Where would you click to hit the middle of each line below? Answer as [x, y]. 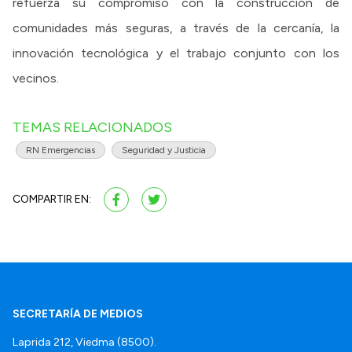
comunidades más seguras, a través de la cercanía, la [176, 28]
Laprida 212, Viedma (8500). [84, 343]
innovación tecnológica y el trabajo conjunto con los [176, 53]
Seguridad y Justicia [164, 150]
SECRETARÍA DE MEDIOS [78, 314]
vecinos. [36, 79]
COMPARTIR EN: [52, 200]
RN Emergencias [60, 150]
